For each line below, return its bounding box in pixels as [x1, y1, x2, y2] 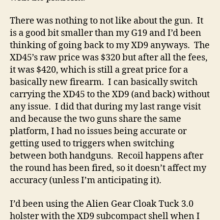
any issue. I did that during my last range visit [10, 101, 201, 112]
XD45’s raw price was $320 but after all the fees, [10, 52, 208, 63]
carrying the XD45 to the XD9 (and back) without [10, 89, 210, 100]
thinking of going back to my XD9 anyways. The [10, 40, 210, 51]
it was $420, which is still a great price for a [10, 64, 188, 76]
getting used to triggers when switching [10, 138, 174, 149]
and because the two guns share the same [10, 113, 181, 125]
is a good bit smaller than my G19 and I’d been [10, 27, 201, 39]
